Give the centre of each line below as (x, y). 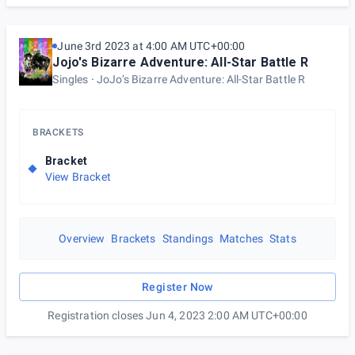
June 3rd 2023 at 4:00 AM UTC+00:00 (151, 46)
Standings (187, 239)
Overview (82, 239)
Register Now (177, 287)
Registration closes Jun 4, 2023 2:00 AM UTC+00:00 (177, 315)
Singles (71, 79)
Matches (241, 239)
